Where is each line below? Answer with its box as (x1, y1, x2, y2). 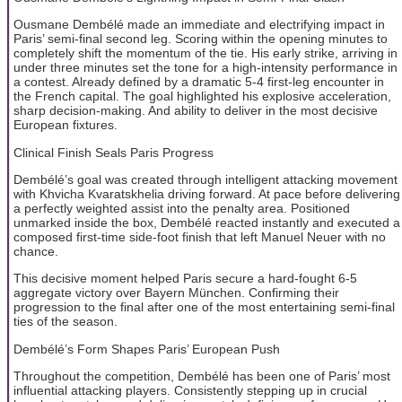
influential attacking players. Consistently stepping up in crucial (13, 383, 367, 398)
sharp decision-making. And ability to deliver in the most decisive (13, 103, 378, 118)
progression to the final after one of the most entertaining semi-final (13, 300, 395, 315)
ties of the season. (13, 314, 118, 329)
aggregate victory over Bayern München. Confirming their (13, 285, 339, 301)
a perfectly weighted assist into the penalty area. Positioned (13, 201, 350, 216)
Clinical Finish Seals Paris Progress (13, 144, 214, 160)
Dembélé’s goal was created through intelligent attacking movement (13, 172, 398, 188)
